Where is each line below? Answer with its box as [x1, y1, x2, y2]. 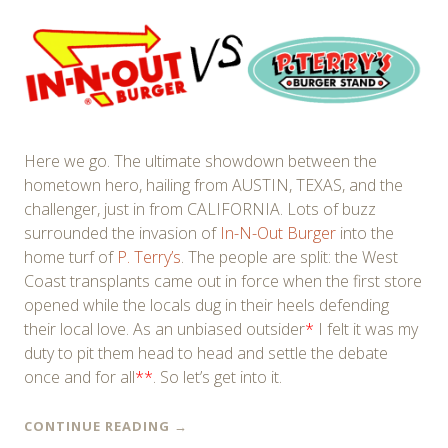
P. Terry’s [117, 245, 181, 268]
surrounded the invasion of [24, 221, 220, 244]
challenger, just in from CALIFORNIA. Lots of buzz [24, 197, 376, 220]
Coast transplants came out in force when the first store [24, 269, 422, 292]
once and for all [24, 365, 135, 388]
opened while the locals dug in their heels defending [24, 293, 389, 316]
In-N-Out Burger [220, 221, 340, 244]
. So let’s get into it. [153, 365, 282, 388]
